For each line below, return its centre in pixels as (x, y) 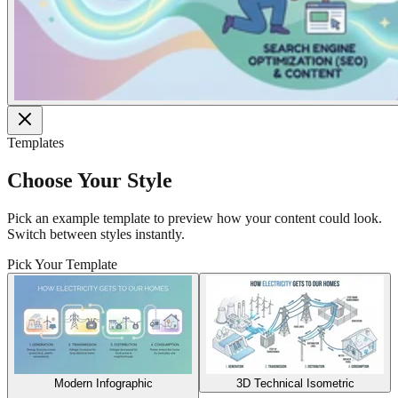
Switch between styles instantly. (96, 234)
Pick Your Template (62, 264)
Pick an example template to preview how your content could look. (195, 218)
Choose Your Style (90, 180)
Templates (36, 142)
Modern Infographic (103, 383)
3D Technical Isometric (295, 383)
